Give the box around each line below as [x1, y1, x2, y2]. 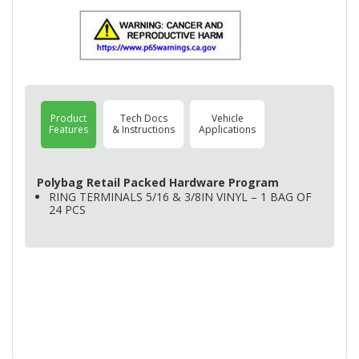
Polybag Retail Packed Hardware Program [37, 175, 279, 190]
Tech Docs [119, 111, 167, 125]
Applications [199, 123, 256, 136]
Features [49, 123, 88, 136]
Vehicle [211, 111, 244, 125]
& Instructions [112, 123, 175, 136]
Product [50, 111, 87, 125]
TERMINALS [79, 189, 143, 204]
